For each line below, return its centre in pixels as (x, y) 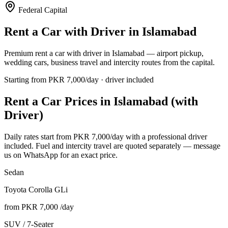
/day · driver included (119, 79)
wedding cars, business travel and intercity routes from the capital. (109, 62)
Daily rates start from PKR (48, 136)
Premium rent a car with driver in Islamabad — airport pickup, (104, 53)
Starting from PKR (35, 79)
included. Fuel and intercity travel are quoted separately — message (112, 146)
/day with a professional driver (159, 136)
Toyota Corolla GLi (36, 189)
